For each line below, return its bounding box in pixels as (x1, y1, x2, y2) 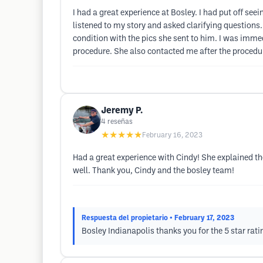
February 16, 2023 (142, 132, 203, 139)
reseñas (107, 119, 133, 125)
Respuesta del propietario (82, 215, 168, 221)
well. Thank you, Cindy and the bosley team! (73, 167, 234, 175)
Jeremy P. (101, 106, 143, 115)
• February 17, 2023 (170, 215, 234, 221)
